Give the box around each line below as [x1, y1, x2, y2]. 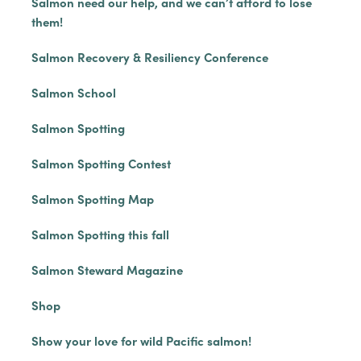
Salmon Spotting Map [31, 190, 154, 207]
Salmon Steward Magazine [31, 261, 183, 278]
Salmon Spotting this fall [31, 226, 169, 243]
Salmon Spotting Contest [31, 155, 171, 172]
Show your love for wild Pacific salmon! [31, 332, 251, 349]
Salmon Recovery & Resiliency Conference [31, 48, 268, 65]
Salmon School [31, 84, 116, 101]
